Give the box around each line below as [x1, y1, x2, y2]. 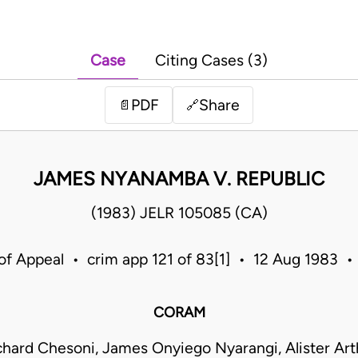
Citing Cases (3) [155, 51, 268, 70]
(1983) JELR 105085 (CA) [90, 204, 268, 223]
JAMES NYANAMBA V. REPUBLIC [34, 167, 324, 191]
